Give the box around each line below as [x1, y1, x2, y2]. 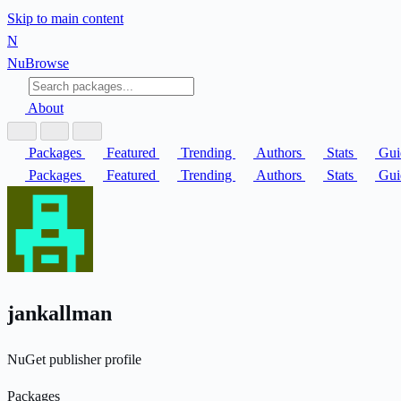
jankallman [7, 301, 117, 325]
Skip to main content [7, 11, 124, 26]
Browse [25, 55, 69, 71]
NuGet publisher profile [7, 351, 141, 367]
